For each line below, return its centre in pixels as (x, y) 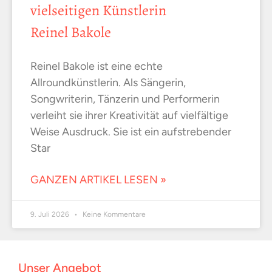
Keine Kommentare (113, 215)
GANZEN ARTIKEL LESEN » (98, 180)
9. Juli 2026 (51, 215)
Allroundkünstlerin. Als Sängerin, (108, 83)
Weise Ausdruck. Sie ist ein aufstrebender (131, 132)
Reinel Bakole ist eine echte (97, 66)
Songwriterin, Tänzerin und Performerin (125, 99)
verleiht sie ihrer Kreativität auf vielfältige (129, 116)
